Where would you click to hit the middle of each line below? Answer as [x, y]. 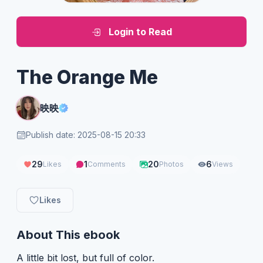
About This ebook [68, 235]
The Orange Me [87, 77]
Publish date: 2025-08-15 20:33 [86, 134]
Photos [171, 164]
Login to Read [140, 31]
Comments [107, 164]
